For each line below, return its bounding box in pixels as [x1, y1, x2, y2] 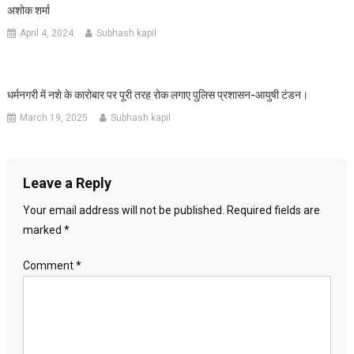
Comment [22, 258, 76, 272]
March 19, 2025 [20, 111, 88, 123]
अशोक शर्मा [7, 3, 51, 17]
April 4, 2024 [20, 27, 74, 39]
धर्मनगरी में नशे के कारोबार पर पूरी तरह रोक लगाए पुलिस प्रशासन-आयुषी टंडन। [7, 88, 309, 101]
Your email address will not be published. [22, 203, 224, 217]
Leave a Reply [22, 174, 111, 191]
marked [22, 223, 64, 236]
